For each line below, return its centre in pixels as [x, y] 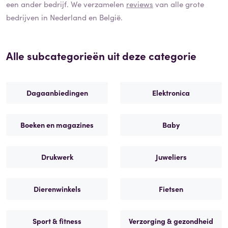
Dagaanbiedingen [57, 92]
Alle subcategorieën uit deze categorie [101, 55]
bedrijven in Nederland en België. [64, 17]
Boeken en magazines [57, 124]
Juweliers [171, 156]
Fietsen [171, 189]
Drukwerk [57, 156]
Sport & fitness [57, 221]
